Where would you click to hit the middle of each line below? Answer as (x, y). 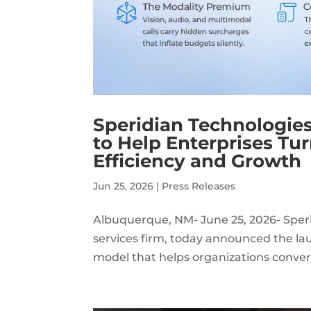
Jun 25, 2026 (124, 186)
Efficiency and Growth (197, 161)
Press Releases (199, 186)
